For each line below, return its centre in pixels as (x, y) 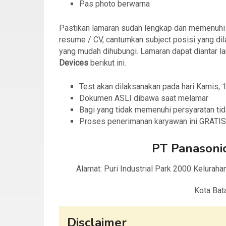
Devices (74, 63)
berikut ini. (108, 63)
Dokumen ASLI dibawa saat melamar (144, 98)
